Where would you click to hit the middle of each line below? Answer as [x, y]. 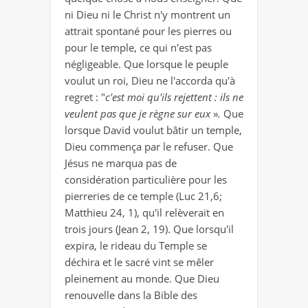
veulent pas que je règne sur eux [139, 114]
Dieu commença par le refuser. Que [149, 147]
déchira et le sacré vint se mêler [139, 262]
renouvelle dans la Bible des [131, 295]
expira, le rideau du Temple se [136, 246]
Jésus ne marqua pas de [121, 163]
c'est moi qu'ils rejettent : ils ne [174, 97]
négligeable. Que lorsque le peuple [146, 64]
